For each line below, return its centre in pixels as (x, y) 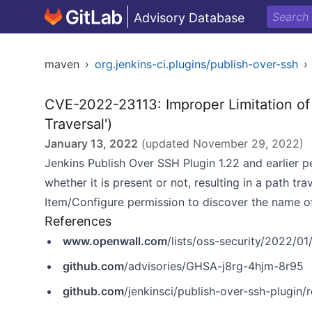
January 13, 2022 (91, 143)
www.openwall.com (115, 241)
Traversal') (78, 124)
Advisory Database (189, 18)
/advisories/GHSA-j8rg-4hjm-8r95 (214, 266)
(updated (165, 143)
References (78, 221)
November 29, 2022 (246, 143)
